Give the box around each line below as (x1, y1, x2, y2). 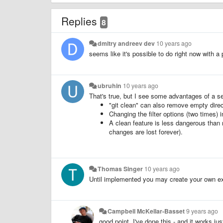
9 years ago (186, 207, 219, 216)
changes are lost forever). (109, 127, 183, 136)
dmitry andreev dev (98, 39, 155, 48)
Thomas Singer (98, 164, 143, 173)
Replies (61, 13, 100, 28)
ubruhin (98, 81, 122, 90)
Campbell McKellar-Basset (108, 207, 185, 216)
